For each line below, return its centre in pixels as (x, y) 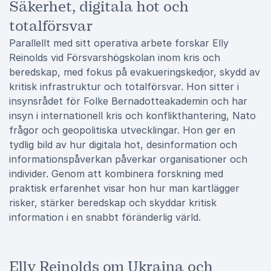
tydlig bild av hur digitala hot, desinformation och (123, 145)
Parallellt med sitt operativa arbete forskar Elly (119, 43)
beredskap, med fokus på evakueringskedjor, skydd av (135, 72)
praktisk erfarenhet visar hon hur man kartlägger (124, 188)
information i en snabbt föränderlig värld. (105, 217)
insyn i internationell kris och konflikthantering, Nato (132, 116)
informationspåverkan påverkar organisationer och (128, 159)
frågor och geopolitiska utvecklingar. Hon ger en (122, 130)
